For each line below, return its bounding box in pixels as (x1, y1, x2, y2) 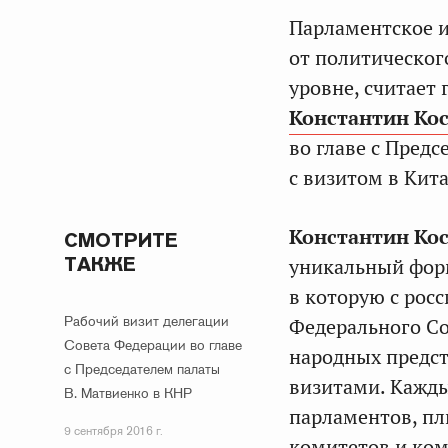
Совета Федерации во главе (64, 336, 242, 354)
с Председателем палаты (64, 360, 220, 378)
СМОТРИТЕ (64, 227, 178, 253)
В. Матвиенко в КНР (64, 384, 192, 402)
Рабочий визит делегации (64, 312, 229, 330)
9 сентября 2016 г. (64, 423, 163, 439)
